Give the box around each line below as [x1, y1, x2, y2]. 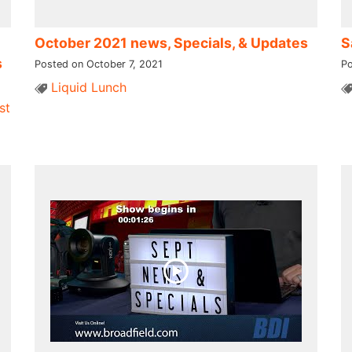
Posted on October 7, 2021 [34, 57, 163, 70]
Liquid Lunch [50, 79, 126, 95]
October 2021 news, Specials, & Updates [34, 34, 308, 51]
